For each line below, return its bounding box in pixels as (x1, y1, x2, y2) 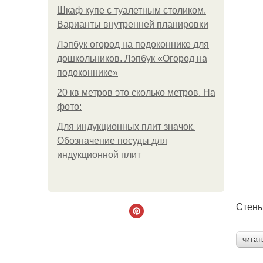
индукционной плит (57, 150, 141, 160)
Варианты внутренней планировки (57, 19, 208, 29)
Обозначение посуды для (57, 136, 167, 146)
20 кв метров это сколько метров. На (57, 87, 215, 97)
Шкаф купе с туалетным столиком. (57, 5, 206, 15)
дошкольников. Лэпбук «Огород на (57, 53, 207, 63)
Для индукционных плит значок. (57, 122, 195, 131)
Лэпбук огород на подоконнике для (57, 39, 209, 49)
